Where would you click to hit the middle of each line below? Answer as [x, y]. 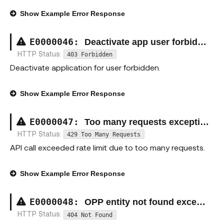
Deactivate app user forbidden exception [141, 42]
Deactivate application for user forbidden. [85, 67]
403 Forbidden [90, 54]
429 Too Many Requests [104, 134]
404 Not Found [90, 215]
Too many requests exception [142, 122]
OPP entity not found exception [140, 202]
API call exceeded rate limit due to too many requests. [107, 147]
